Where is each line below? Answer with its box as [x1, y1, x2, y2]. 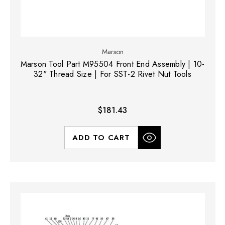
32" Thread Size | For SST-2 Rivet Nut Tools [34, 68, 191, 80]
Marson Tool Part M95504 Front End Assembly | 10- [20, 58, 205, 70]
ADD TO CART [72, 132, 130, 143]
